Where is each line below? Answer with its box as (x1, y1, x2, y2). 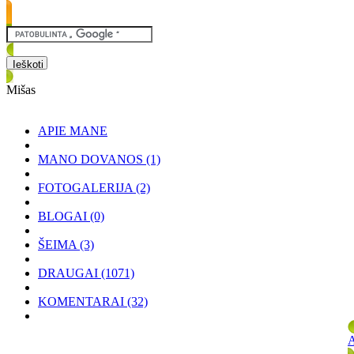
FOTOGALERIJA (38, 181, 133, 194)
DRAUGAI (38, 266, 98, 280)
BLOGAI (38, 209, 87, 223)
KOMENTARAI (38, 295, 124, 308)
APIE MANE (38, 124, 107, 137)
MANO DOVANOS (38, 153, 143, 166)
